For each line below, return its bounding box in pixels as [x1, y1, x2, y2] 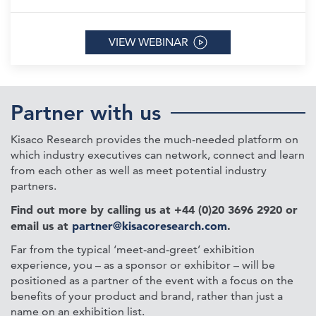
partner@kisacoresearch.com [72, 219, 227, 233]
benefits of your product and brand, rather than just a [11, 289, 283, 303]
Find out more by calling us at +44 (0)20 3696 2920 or [11, 202, 298, 217]
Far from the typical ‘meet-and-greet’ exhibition [11, 243, 255, 256]
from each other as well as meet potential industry [11, 164, 267, 177]
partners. [11, 179, 56, 193]
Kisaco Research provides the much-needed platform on [11, 133, 298, 146]
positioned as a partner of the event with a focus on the [11, 274, 293, 287]
